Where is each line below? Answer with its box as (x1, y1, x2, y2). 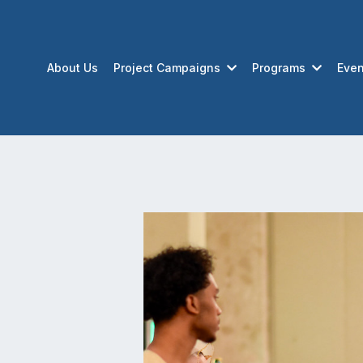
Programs (251, 60, 309, 75)
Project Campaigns (113, 60, 224, 75)
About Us (46, 60, 98, 75)
